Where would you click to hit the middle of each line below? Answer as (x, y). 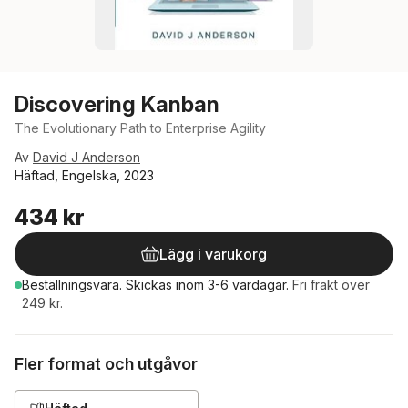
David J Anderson (87, 157)
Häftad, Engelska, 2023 (84, 175)
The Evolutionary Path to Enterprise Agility (140, 128)
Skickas (151, 285)
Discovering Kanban (117, 104)
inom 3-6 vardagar (231, 285)
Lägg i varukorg (213, 254)
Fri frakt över (331, 285)
